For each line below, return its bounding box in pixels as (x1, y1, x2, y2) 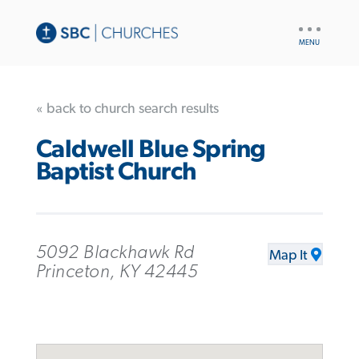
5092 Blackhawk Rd (35, 242, 195, 262)
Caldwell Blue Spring (35, 137, 266, 163)
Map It (269, 248, 308, 263)
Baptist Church (35, 159, 196, 185)
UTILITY (295, 18, 334, 30)
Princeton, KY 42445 (35, 261, 199, 281)
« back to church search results (35, 101, 219, 116)
